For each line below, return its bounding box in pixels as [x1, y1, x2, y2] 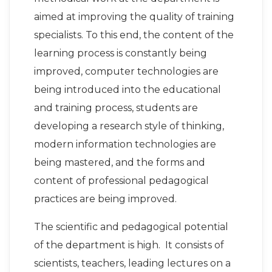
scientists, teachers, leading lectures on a [34, 257, 231, 270]
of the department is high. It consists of [34, 239, 224, 251]
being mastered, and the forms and [34, 157, 205, 169]
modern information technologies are [34, 138, 216, 151]
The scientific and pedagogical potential [34, 221, 228, 233]
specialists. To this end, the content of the [34, 29, 234, 41]
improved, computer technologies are [34, 66, 219, 78]
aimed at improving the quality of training [34, 11, 234, 23]
